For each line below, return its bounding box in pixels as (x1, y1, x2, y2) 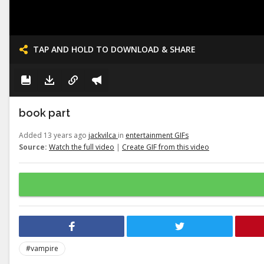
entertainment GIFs (126, 130, 189, 140)
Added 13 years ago (19, 130, 88, 140)
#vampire (26, 243, 58, 253)
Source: (19, 142, 47, 152)
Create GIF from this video (122, 142, 209, 152)
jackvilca (88, 130, 118, 140)
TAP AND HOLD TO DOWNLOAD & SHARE (33, 44, 196, 55)
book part (19, 107, 70, 119)
